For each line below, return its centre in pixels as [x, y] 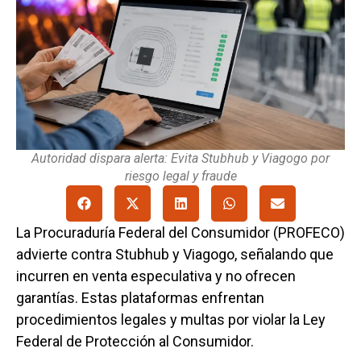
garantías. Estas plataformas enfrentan [140, 298]
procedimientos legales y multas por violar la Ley [171, 320]
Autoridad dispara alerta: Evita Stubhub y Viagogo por [180, 159]
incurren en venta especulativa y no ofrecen [156, 276]
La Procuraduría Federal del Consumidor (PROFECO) [180, 233]
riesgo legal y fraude [180, 176]
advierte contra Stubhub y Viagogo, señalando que [175, 255]
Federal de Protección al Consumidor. [135, 342]
